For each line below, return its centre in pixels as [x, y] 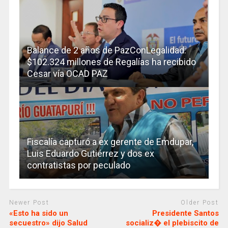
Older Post [200, 203]
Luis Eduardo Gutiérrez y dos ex [90, 154]
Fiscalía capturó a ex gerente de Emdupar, [110, 142]
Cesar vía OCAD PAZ [67, 74]
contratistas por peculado [78, 165]
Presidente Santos [186, 213]
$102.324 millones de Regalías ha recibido [111, 62]
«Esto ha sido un [38, 213]
